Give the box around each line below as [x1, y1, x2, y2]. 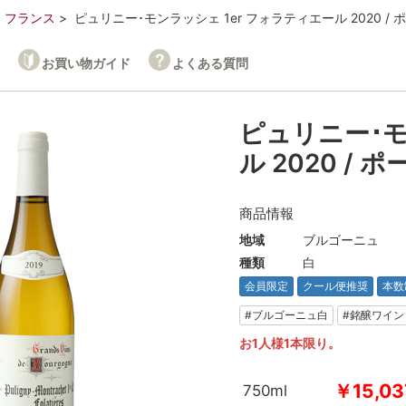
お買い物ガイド [42, 53, 130, 72]
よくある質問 [172, 53, 248, 72]
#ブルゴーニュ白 [245, 308, 328, 323]
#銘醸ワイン [343, 308, 404, 323]
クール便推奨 [303, 279, 368, 294]
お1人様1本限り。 [239, 335, 341, 352]
